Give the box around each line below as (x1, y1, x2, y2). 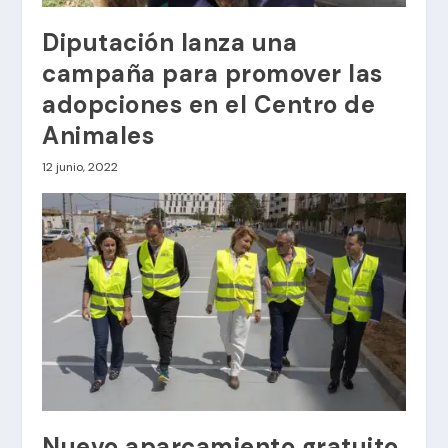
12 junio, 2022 (42, 158, 119, 175)
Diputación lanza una (42, 26, 298, 58)
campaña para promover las (42, 57, 383, 89)
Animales (42, 119, 155, 151)
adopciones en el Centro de (42, 88, 376, 120)
